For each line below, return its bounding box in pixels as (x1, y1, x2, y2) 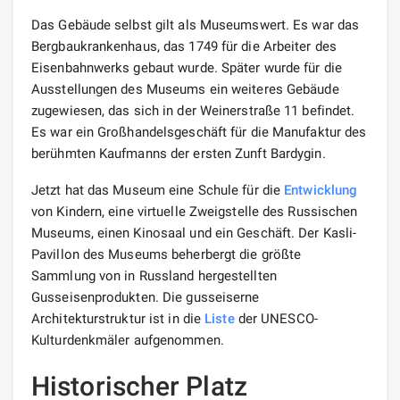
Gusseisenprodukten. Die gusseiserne (31, 288, 260, 305)
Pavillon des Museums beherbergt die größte (31, 246, 302, 262)
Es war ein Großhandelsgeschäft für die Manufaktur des (31, 123, 367, 140)
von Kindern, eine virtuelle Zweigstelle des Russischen (31, 203, 358, 220)
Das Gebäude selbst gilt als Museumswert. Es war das (31, 16, 360, 33)
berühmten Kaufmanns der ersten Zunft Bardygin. (31, 145, 326, 162)
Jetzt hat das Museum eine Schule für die (31, 181, 285, 198)
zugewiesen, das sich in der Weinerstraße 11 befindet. (31, 102, 355, 119)
